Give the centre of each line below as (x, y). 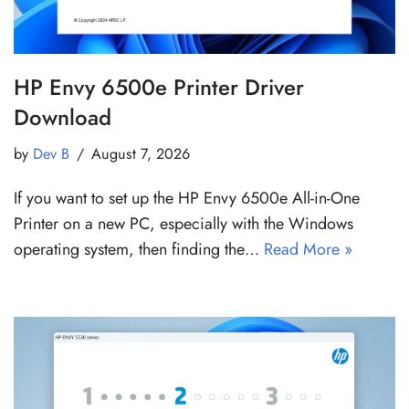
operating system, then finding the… (139, 249)
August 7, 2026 (141, 153)
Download (63, 117)
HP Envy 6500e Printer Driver (159, 87)
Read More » (308, 249)
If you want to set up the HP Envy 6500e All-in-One (187, 198)
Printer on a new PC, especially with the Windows (184, 223)
